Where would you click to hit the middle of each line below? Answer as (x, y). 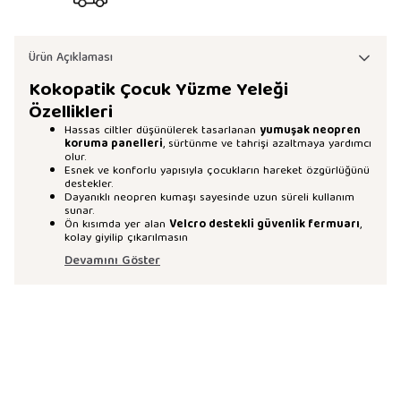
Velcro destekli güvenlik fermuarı (264, 225)
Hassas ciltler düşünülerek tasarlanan (162, 131)
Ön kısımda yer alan (117, 225)
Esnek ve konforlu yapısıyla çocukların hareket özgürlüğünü (217, 171)
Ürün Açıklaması (71, 58)
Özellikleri (71, 113)
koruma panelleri (114, 145)
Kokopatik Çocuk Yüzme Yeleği (158, 91)
